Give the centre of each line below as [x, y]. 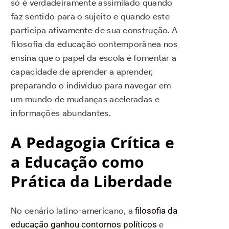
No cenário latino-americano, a [73, 211]
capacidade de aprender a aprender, [82, 72]
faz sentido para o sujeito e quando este [90, 17]
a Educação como [78, 162]
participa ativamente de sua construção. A [94, 30]
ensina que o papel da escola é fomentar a [94, 58]
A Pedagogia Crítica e [93, 143]
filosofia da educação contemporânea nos [94, 44]
